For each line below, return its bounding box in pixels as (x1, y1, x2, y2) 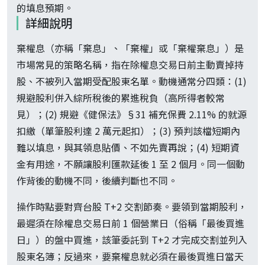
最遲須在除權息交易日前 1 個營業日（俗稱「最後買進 (17, 216, 244, 231)
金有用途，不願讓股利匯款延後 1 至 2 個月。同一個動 (17, 157, 245, 172)
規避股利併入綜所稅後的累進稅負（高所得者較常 (17, 91, 225, 105)
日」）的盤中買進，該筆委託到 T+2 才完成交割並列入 (17, 232, 247, 247)
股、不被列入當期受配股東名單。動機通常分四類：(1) (17, 74, 247, 89)
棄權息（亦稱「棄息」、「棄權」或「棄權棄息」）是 (17, 41, 244, 56)
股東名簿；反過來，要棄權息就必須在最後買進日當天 (17, 249, 244, 264)
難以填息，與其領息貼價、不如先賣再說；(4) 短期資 (17, 140, 240, 155)
